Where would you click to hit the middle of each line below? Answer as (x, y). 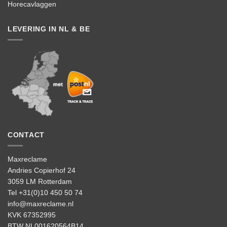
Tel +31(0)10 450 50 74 (45, 193)
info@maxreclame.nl (41, 204)
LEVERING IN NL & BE (49, 29)
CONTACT (26, 135)
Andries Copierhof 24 (42, 171)
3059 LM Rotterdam (40, 182)
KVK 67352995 (32, 215)
